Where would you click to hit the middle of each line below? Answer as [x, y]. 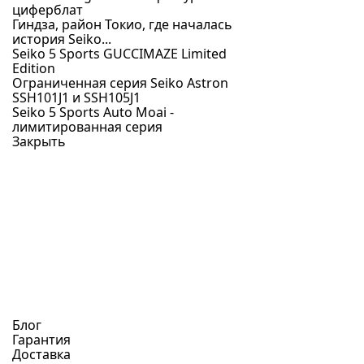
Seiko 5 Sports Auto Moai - [93, 112]
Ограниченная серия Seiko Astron [120, 83]
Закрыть [39, 141]
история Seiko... [62, 39]
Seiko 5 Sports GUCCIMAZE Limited [119, 54]
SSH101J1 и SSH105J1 [76, 97]
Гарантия [41, 340]
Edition [34, 68]
